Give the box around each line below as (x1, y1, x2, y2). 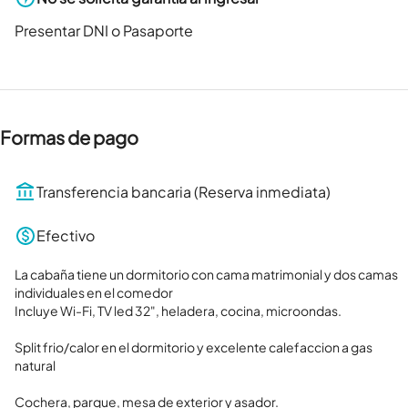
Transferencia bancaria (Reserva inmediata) (36, 182, 331, 202)
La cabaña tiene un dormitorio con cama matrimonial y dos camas (15, 266, 398, 283)
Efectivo (36, 226, 95, 246)
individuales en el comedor (15, 284, 173, 301)
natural (15, 357, 56, 374)
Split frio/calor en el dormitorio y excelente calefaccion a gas (15, 339, 372, 356)
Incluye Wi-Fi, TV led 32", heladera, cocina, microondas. (15, 302, 342, 320)
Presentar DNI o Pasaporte (15, 21, 193, 41)
